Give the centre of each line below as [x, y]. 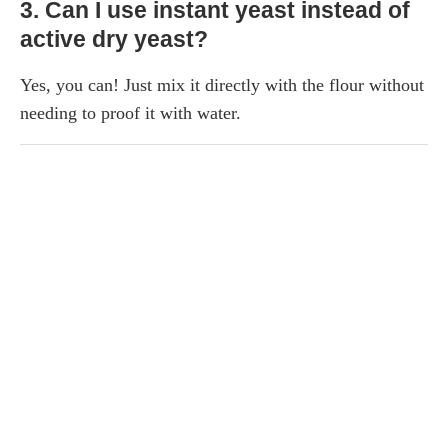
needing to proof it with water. [130, 112]
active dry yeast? [114, 38]
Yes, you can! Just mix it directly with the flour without [222, 84]
